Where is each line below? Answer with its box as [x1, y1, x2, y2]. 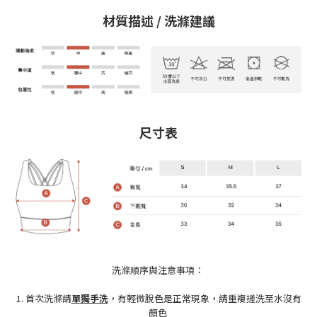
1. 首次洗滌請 [16, 292, 71, 306]
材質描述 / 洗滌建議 [102, 11, 215, 30]
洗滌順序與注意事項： [111, 263, 206, 277]
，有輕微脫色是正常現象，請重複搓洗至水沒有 [108, 292, 301, 306]
